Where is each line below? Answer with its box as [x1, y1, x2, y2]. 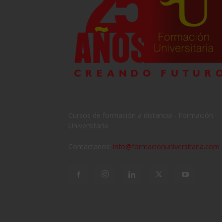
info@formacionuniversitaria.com [113, 141, 220, 151]
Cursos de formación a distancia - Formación [68, 110, 213, 120]
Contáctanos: [68, 141, 113, 151]
